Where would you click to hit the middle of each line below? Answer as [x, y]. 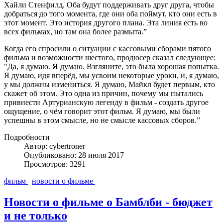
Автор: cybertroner [55, 146]
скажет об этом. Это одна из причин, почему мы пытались [104, 93]
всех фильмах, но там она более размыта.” [75, 31]
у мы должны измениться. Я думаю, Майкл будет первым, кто [110, 84]
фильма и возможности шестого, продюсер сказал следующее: [110, 57]
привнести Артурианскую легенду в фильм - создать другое [106, 102]
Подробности [27, 137]
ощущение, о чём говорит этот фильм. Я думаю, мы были [102, 111]
